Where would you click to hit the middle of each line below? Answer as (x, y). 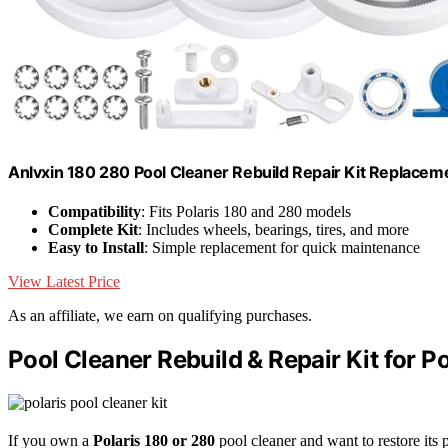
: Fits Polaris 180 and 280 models (246, 211)
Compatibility (94, 211)
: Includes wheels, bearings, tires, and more (273, 229)
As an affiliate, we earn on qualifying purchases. (160, 315)
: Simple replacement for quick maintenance (282, 247)
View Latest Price (64, 281)
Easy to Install (96, 247)
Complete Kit (93, 229)
